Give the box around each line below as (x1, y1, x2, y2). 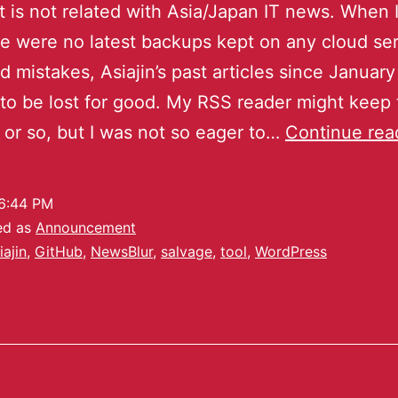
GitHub (35, 243, 83, 261)
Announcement (36, 219, 136, 237)
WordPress (255, 243, 327, 261)
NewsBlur (91, 243, 153, 261)
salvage (161, 243, 212, 261)
